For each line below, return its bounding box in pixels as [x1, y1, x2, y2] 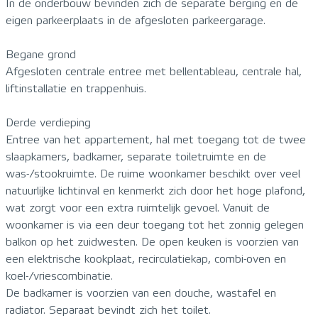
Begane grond [6, 48, 76, 61]
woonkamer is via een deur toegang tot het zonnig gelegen [6, 218, 304, 231]
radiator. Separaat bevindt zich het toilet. [6, 303, 211, 317]
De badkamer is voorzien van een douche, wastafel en [6, 286, 276, 300]
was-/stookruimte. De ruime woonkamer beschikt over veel [6, 167, 300, 180]
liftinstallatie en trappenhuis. [6, 82, 146, 95]
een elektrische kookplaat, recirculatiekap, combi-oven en [6, 252, 286, 265]
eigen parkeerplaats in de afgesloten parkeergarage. [6, 13, 265, 27]
